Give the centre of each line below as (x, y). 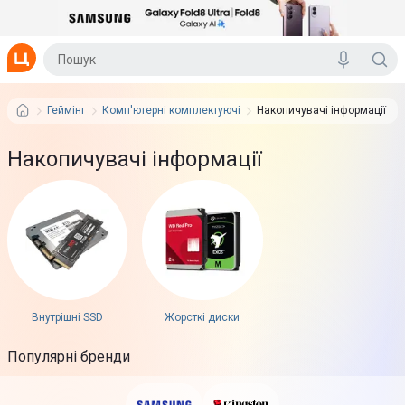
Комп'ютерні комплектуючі (171, 110)
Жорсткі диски (202, 318)
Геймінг (66, 110)
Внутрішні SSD (68, 318)
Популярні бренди (69, 357)
